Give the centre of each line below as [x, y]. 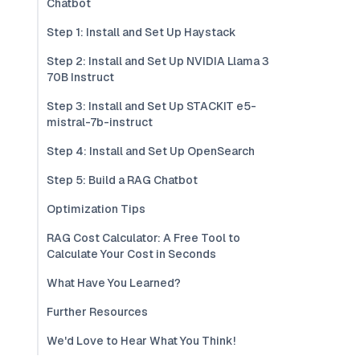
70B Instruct [80, 77]
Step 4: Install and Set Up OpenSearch [151, 151]
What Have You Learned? [114, 283]
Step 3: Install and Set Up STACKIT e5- [151, 106]
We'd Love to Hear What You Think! [141, 341]
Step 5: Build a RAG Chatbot [122, 180]
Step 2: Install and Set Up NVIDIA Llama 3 [158, 61]
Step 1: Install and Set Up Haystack [141, 32]
